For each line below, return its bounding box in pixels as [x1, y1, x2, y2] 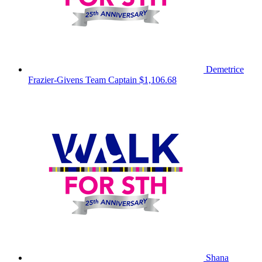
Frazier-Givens [28, 74, 85, 85]
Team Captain [85, 74, 137, 85]
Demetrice [206, 64, 244, 74]
